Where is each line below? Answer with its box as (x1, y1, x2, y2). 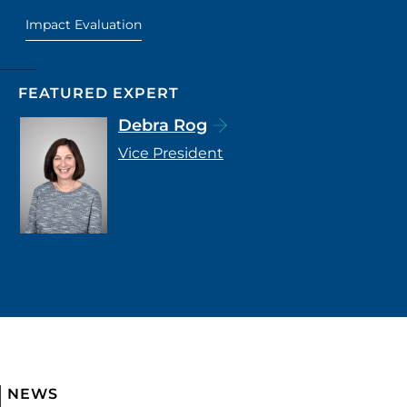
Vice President (118, 144, 223, 162)
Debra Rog (118, 114, 207, 135)
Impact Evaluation (25, 15, 142, 33)
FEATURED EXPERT (18, 84, 179, 102)
